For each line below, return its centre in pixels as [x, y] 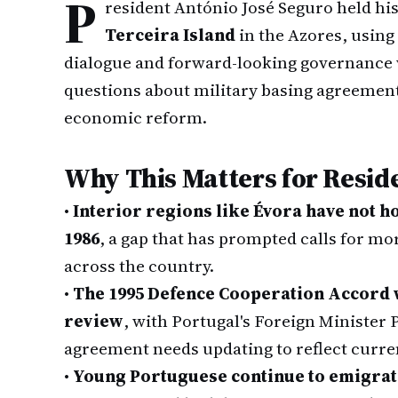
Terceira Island [170, 35]
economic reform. [135, 117]
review [94, 321]
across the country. [139, 266]
